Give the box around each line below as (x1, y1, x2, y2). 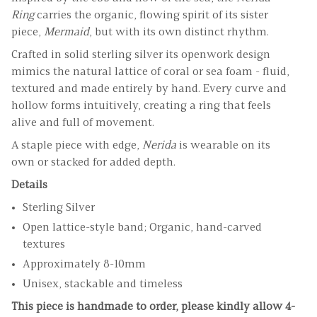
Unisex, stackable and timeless (23, 278, 183, 290)
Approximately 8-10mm (23, 258, 146, 270)
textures (23, 238, 65, 250)
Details (11, 179, 47, 191)
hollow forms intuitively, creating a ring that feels (11, 100, 271, 112)
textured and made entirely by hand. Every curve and (11, 83, 287, 95)
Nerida (142, 139, 176, 151)
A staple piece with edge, (11, 139, 142, 151)
